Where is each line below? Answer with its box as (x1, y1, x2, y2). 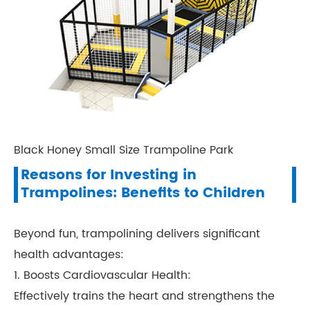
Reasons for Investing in (21, 164, 197, 187)
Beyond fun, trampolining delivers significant (14, 225, 260, 243)
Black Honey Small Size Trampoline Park (14, 141, 233, 159)
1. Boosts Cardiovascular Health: (14, 266, 191, 284)
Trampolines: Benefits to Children (21, 182, 265, 205)
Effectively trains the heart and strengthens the (14, 287, 275, 305)
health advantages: (14, 246, 124, 264)
